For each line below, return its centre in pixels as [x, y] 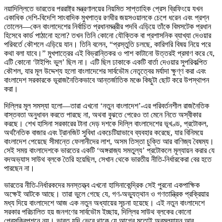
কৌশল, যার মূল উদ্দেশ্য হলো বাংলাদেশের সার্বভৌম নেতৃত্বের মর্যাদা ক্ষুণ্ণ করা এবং [105, 71]
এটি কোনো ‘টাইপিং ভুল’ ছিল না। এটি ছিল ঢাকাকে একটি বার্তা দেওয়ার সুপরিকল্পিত [106, 62]
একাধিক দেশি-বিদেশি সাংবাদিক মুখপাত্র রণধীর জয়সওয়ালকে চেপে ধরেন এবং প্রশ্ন [107, 18]
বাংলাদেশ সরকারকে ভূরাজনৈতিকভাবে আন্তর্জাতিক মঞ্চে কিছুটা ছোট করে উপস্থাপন [107, 80]
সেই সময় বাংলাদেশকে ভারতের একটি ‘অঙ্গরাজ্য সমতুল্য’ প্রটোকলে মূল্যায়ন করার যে [109, 151]
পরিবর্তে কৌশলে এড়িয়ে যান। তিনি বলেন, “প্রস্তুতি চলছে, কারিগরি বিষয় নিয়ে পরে [107, 45]
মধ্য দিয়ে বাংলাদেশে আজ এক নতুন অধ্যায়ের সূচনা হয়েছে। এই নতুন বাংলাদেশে [104, 203]
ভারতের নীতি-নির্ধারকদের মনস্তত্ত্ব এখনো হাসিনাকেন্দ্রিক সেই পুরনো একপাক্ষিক [102, 185]
